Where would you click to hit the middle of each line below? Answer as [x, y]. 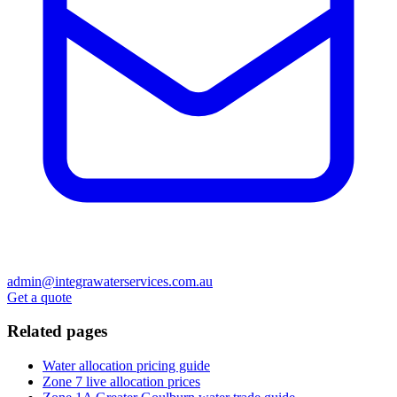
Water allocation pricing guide [126, 366]
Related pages [57, 331]
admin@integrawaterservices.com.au [110, 281]
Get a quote [39, 297]
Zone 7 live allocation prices [121, 382]
